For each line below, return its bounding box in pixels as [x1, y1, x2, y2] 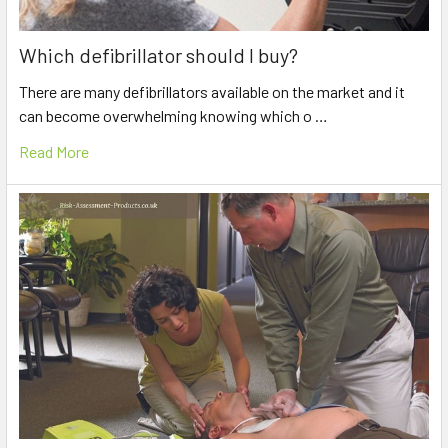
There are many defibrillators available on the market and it [19, 81, 405, 101]
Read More [19, 141, 89, 161]
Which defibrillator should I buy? [19, 42, 298, 67]
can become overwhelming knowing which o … [19, 105, 328, 125]
